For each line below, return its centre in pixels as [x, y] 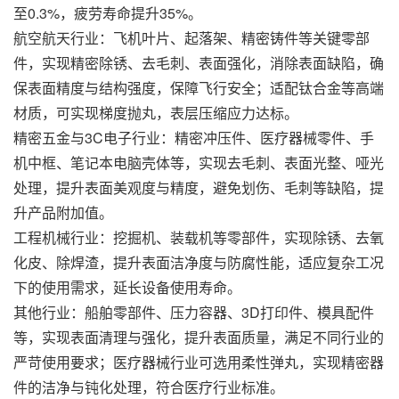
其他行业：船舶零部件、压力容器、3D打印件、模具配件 [194, 313]
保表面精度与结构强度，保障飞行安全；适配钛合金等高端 [199, 88]
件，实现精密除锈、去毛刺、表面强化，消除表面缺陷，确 [199, 63]
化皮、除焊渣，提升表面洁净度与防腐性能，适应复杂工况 [199, 263]
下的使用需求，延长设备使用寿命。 [127, 288]
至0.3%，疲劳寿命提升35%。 [108, 13]
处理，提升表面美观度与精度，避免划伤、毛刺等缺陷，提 [199, 188]
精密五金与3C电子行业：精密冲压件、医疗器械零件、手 [194, 138]
